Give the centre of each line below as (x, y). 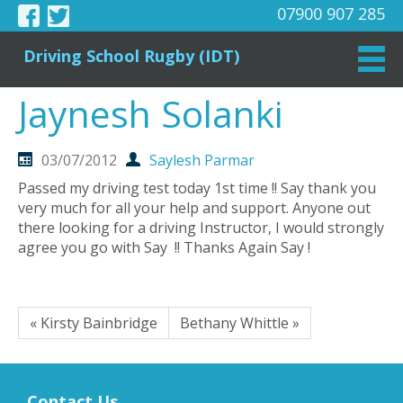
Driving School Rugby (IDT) (131, 55)
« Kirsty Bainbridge (94, 322)
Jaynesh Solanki (151, 113)
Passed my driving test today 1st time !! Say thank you (197, 188)
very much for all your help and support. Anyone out (194, 208)
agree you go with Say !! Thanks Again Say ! (164, 248)
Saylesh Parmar (202, 160)
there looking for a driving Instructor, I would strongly (201, 228)
